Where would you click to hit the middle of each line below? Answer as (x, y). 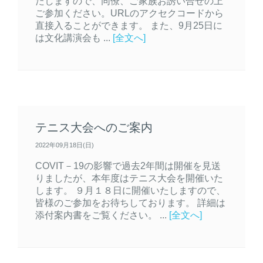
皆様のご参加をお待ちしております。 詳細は (130, 203)
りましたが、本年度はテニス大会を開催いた (129, 178)
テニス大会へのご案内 (94, 128)
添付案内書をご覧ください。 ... (102, 215)
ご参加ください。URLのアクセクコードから (129, 13)
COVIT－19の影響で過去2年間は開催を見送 (128, 166)
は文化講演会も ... (74, 38)
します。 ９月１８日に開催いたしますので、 (130, 190)
